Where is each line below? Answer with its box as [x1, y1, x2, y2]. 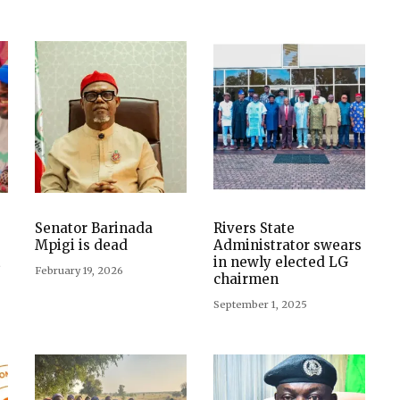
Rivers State [213, 219, 295, 237]
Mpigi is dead [35, 236, 128, 254]
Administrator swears [213, 236, 362, 254]
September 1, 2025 [213, 297, 307, 311]
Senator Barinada [35, 219, 153, 237]
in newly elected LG [213, 253, 348, 271]
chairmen [213, 270, 279, 287]
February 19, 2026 [35, 263, 123, 277]
